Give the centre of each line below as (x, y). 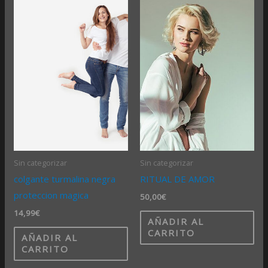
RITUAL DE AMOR (177, 179)
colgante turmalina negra (65, 179)
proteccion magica (51, 195)
